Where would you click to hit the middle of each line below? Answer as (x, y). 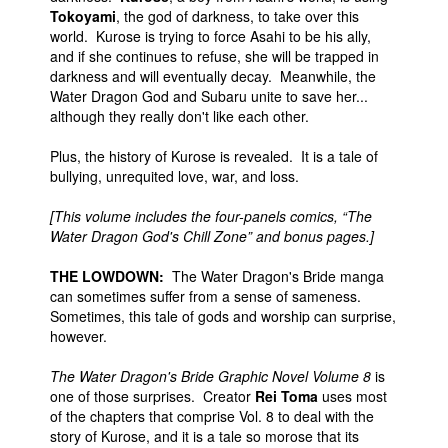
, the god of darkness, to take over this (237, 16)
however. (78, 336)
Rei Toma (286, 396)
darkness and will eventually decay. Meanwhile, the (213, 76)
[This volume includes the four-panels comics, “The (211, 216)
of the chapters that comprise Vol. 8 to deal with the (212, 416)
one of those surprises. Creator (152, 396)
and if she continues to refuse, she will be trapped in (214, 56)
